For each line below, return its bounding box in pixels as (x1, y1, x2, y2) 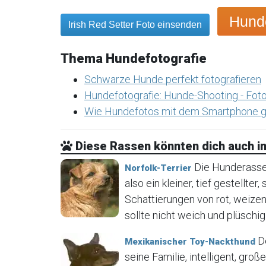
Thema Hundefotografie (61, 50, 207, 66)
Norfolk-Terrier (125, 162, 192, 173)
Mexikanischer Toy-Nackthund (125, 236, 255, 247)
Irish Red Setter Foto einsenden (68, 19, 202, 30)
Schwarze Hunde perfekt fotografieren (84, 72, 261, 85)
